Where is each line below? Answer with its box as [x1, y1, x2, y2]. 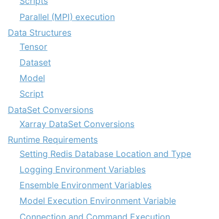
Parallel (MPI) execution [20, 11, 115, 22]
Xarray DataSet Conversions [20, 118, 134, 129]
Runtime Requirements [8, 134, 98, 145]
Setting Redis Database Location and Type [20, 148, 191, 159]
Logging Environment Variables [20, 164, 146, 175]
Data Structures [8, 27, 71, 38]
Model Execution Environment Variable [20, 196, 176, 206]
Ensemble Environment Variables [20, 180, 152, 191]
